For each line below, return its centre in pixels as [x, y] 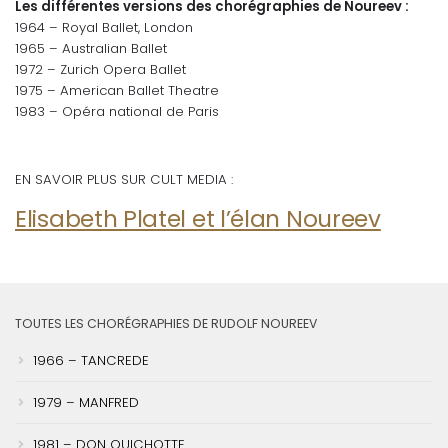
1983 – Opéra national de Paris [117, 112]
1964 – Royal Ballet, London [104, 28]
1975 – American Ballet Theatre [117, 91]
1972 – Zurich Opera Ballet [100, 70]
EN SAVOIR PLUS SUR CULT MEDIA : [124, 180]
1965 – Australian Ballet [91, 49]
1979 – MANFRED [86, 402]
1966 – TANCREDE [91, 360]
